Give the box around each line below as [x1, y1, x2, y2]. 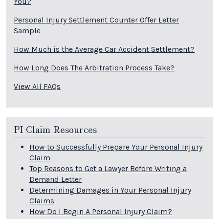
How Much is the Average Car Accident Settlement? [14, 44, 195, 54]
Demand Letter [29, 175, 82, 184]
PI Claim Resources [14, 124, 97, 136]
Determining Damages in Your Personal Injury [29, 185, 191, 195]
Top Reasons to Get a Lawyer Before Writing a [29, 164, 187, 174]
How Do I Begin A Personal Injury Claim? [29, 207, 172, 217]
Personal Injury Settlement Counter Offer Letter [14, 15, 179, 24]
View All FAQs [14, 81, 61, 91]
